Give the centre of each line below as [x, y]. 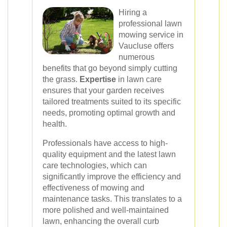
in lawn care [139, 79]
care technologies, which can [95, 165]
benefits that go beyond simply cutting [110, 68]
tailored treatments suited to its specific [112, 102]
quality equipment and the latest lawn [109, 154]
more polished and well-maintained [106, 210]
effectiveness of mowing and [93, 188]
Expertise [98, 79]
